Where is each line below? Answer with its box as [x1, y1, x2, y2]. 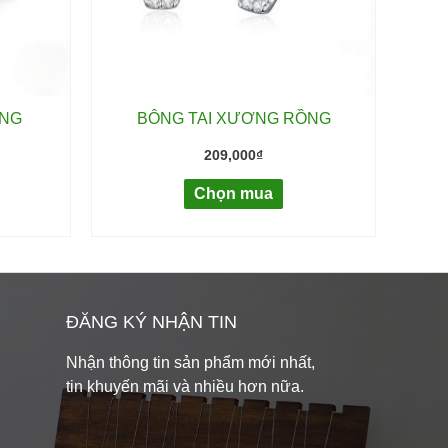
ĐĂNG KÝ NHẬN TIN [66, 312, 237, 333]
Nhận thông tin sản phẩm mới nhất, [66, 354, 315, 372]
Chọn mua [194, 184, 273, 202]
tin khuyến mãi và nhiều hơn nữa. [66, 378, 304, 396]
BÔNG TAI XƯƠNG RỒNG [136, 109, 331, 127]
